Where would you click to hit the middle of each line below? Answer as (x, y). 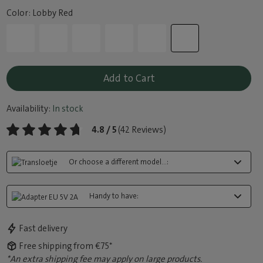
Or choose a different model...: (119, 162)
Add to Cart (129, 78)
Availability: (29, 109)
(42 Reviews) (142, 130)
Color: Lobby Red (40, 13)
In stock (67, 109)
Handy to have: (114, 196)
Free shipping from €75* (66, 246)
